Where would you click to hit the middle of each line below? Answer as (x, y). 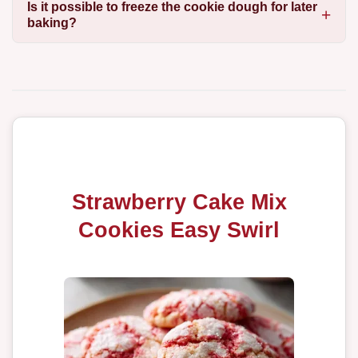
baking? (52, 22)
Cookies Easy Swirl (179, 229)
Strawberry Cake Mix (179, 201)
